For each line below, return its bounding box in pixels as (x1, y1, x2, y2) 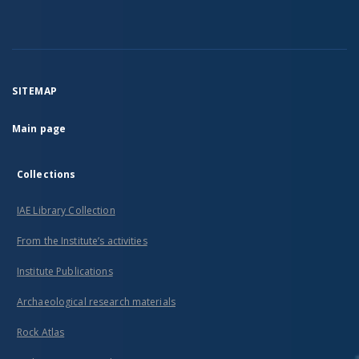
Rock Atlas (17, 325, 65, 339)
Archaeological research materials (17, 295, 175, 309)
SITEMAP (12, 84, 58, 98)
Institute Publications (17, 264, 113, 278)
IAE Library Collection (17, 204, 115, 217)
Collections (17, 167, 76, 181)
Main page (12, 122, 67, 135)
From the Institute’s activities (17, 234, 147, 248)
